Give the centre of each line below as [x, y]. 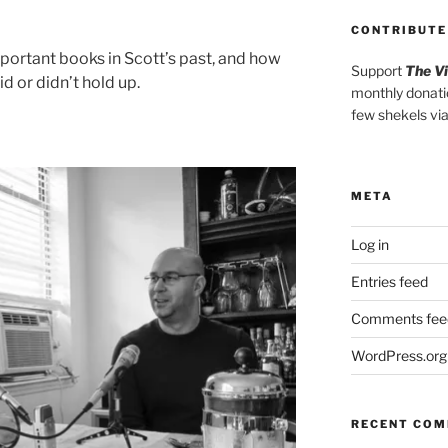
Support [377, 70]
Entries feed [389, 281]
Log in [369, 244]
